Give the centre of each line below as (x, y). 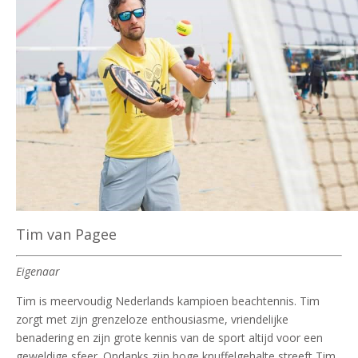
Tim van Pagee (66, 234)
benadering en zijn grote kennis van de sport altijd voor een (169, 337)
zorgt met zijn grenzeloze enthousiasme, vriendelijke (152, 319)
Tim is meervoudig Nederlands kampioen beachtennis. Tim (168, 300)
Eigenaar (38, 271)
